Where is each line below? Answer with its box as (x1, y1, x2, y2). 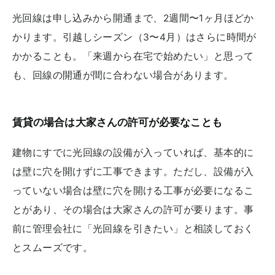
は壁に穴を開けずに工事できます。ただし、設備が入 (12, 166, 254, 178)
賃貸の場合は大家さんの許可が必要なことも (12, 115, 222, 128)
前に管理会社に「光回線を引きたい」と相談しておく (12, 223, 254, 235)
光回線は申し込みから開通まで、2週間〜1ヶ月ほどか (12, 12, 254, 24)
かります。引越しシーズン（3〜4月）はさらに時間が (12, 31, 257, 43)
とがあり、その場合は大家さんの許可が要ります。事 (12, 204, 254, 216)
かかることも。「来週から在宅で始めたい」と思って (12, 50, 254, 62)
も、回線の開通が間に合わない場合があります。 (12, 69, 234, 81)
